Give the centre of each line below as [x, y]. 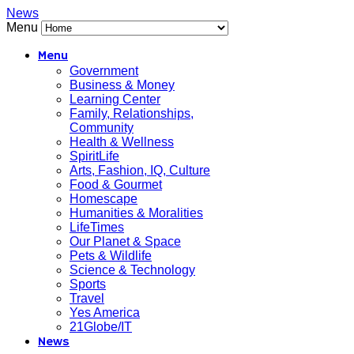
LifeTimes [97, 227]
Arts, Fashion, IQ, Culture [140, 170]
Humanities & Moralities [136, 213]
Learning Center [115, 99]
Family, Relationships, [132, 113]
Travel [87, 298]
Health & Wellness [122, 142]
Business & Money [122, 85]
